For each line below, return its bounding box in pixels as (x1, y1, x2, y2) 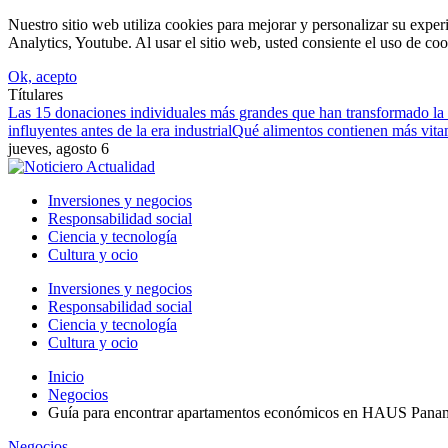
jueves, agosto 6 (8, 140, 109, 157)
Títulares (8, 86, 63, 103)
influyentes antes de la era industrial (8, 122, 232, 139)
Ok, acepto (8, 68, 77, 85)
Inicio (48, 368, 84, 385)
